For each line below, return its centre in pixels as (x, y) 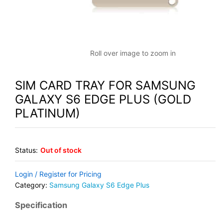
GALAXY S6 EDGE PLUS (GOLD (103, 99)
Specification (41, 205)
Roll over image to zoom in (133, 53)
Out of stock (61, 150)
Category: (32, 185)
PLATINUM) (48, 113)
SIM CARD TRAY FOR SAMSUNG (105, 85)
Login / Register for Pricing (58, 174)
